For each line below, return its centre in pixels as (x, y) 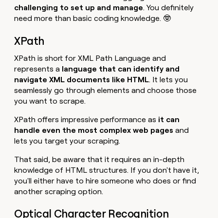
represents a (38, 69)
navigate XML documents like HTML (82, 79)
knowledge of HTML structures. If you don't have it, (107, 170)
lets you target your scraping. (68, 141)
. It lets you (169, 79)
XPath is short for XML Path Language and (90, 58)
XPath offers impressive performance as (86, 119)
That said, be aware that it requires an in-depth (100, 159)
